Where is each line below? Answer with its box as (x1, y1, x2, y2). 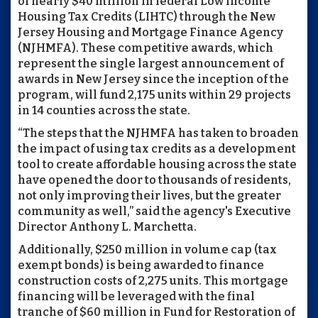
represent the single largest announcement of (18, 57, 284, 70)
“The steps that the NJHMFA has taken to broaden (18, 126, 299, 140)
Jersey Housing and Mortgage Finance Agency (18, 26, 283, 39)
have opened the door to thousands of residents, (18, 173, 291, 187)
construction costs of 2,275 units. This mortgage (18, 274, 288, 287)
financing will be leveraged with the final (18, 290, 255, 303)
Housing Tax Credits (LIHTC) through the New (18, 10, 275, 23)
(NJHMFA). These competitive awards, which (18, 41, 273, 55)
